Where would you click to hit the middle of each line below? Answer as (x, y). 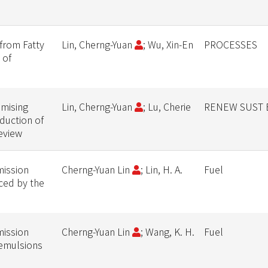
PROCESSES (230, 44)
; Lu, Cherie (167, 106)
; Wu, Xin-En (168, 44)
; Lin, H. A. (161, 169)
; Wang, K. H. (167, 232)
